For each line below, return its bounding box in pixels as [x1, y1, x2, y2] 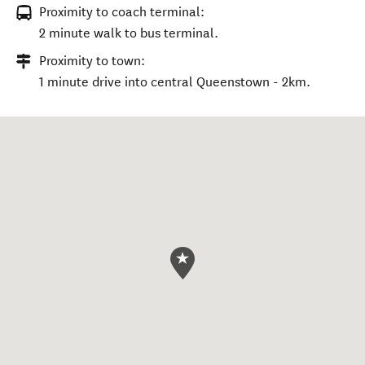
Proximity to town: [39, 53, 145, 68]
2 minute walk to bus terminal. [39, 25, 218, 41]
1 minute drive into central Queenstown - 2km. [39, 74, 310, 90]
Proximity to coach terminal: [39, 4, 204, 20]
